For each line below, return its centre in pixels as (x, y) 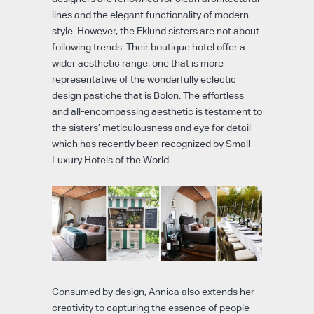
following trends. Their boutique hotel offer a (149, 47)
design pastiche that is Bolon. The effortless (148, 96)
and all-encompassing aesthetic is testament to (157, 112)
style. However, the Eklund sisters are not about (156, 31)
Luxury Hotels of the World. (111, 160)
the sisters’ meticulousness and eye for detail (151, 128)
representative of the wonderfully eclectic (144, 80)
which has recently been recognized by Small (151, 144)
